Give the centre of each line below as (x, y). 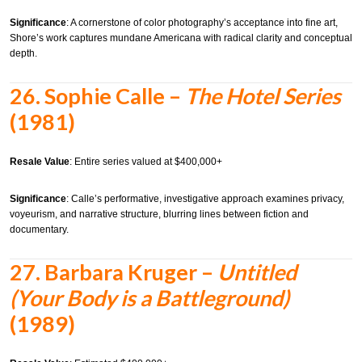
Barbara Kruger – (131, 271)
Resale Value (40, 162)
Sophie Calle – (115, 95)
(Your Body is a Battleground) (149, 297)
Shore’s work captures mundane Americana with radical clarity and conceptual (181, 38)
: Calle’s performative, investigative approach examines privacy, (205, 198)
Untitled (257, 271)
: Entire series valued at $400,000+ (146, 162)
